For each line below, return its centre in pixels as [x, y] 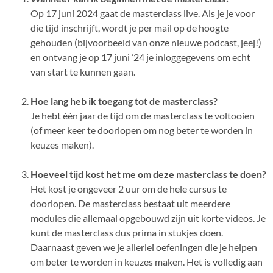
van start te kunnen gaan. [83, 72]
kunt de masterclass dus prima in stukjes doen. [127, 233]
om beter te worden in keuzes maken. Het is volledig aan [147, 262]
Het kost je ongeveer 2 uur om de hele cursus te [129, 189]
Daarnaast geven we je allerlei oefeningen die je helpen [144, 247]
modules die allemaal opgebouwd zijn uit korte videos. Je [148, 218]
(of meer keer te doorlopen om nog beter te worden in [142, 130]
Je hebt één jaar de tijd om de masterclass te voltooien [143, 116]
